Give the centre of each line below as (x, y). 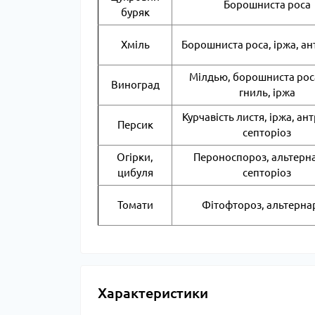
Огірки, (135, 157)
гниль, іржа (267, 92)
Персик (135, 125)
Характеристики (153, 293)
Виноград (135, 85)
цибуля (135, 173)
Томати (135, 205)
